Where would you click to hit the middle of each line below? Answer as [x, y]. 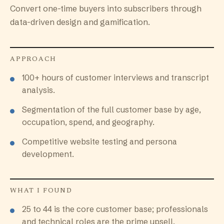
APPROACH [33, 59]
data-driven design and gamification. [80, 22]
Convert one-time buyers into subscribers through [106, 8]
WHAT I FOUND [41, 191]
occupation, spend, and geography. [88, 122]
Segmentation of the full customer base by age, [111, 109]
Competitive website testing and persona [99, 141]
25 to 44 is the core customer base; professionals [115, 209]
